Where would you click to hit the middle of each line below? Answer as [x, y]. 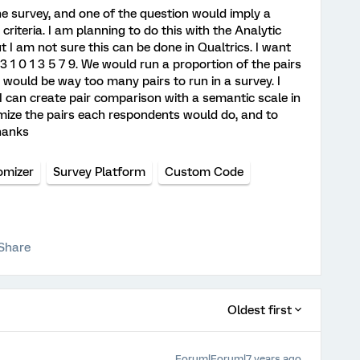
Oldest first [260, 310]
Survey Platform [99, 172]
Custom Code [204, 172]
